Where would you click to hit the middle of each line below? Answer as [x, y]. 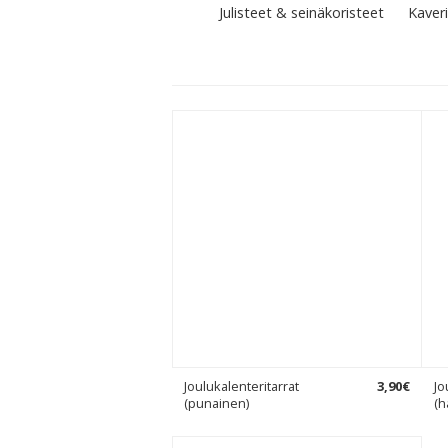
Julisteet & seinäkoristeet [301, 12]
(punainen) [216, 403]
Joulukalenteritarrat [241, 386]
